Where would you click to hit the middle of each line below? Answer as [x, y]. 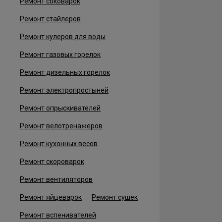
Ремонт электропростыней [64, 90]
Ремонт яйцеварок [51, 197]
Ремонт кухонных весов [59, 144]
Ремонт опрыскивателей [60, 108]
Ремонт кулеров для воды [63, 37]
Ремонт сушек [115, 197]
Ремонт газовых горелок [60, 55]
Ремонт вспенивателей [58, 215]
